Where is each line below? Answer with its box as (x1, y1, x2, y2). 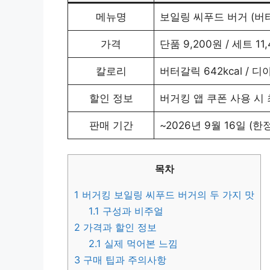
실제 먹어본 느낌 (101, 237, 178, 250)
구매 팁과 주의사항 (80, 254, 166, 266)
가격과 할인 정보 (80, 221, 157, 234)
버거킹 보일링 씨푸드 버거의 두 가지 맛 (79, 189, 254, 201)
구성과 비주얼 (99, 205, 164, 218)
